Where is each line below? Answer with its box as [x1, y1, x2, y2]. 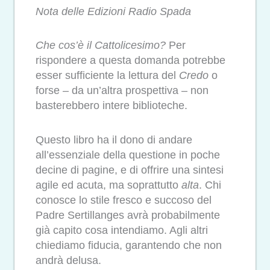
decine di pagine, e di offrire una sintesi [36, 163, 224, 176]
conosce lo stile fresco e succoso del [36, 193, 212, 206]
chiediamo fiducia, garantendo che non [36, 239, 222, 251]
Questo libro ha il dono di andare [36, 133, 192, 146]
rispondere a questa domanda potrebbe [36, 54, 225, 67]
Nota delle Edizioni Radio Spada [36, 5, 191, 17]
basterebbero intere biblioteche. [36, 99, 187, 112]
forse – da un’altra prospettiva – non [36, 84, 209, 97]
